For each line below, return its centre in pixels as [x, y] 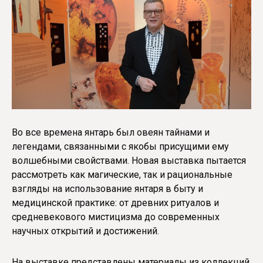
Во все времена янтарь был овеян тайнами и [111, 133]
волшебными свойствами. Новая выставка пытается [129, 161]
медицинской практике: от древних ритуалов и [115, 203]
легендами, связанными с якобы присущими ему [120, 147]
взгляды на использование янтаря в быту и [107, 189]
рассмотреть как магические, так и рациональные [122, 175]
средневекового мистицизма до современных [116, 217]
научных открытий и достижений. [85, 231]
